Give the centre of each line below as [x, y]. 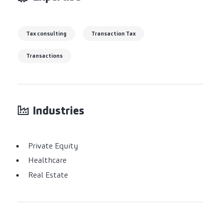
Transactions [44, 55]
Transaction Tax [113, 33]
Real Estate [48, 175]
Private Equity [53, 146]
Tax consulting [46, 33]
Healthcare [47, 160]
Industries [58, 110]
